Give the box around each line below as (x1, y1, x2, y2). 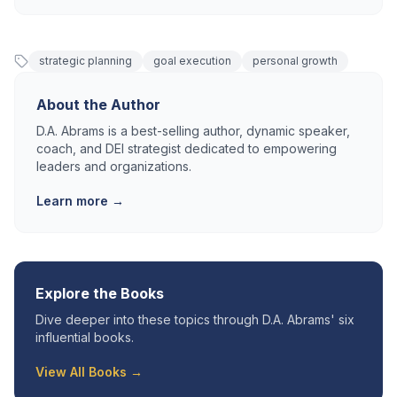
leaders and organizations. (36, 159, 191, 174)
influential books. (35, 330, 134, 345)
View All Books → (35, 364, 143, 379)
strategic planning (39, 54, 132, 67)
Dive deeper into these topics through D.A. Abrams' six (35, 312, 354, 327)
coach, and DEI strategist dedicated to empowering (36, 141, 337, 156)
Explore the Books (35, 284, 164, 302)
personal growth (253, 54, 338, 67)
